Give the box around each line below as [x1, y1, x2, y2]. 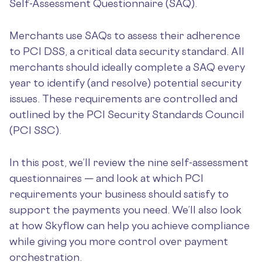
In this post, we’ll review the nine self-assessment [9, 156, 249, 168]
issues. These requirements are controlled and [9, 92, 237, 105]
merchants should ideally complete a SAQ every [9, 60, 245, 73]
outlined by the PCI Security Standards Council [9, 108, 244, 120]
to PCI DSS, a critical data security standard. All [9, 44, 244, 57]
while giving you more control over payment [9, 235, 228, 247]
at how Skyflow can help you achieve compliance [9, 219, 250, 232]
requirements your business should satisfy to [9, 187, 229, 200]
